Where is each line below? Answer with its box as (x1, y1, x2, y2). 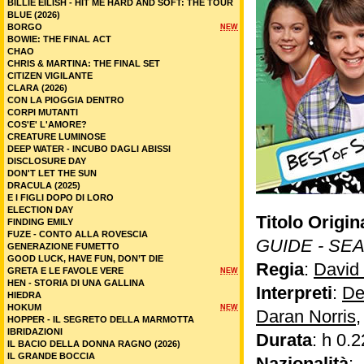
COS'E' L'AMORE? (7, 119, 87, 129)
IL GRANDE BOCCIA (7, 351, 95, 361)
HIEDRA (7, 290, 41, 300)
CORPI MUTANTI (7, 107, 78, 117)
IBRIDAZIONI (7, 327, 63, 336)
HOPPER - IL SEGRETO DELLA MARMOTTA (7, 314, 194, 324)
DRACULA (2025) (7, 180, 80, 190)
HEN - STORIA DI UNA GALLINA (7, 278, 145, 288)
